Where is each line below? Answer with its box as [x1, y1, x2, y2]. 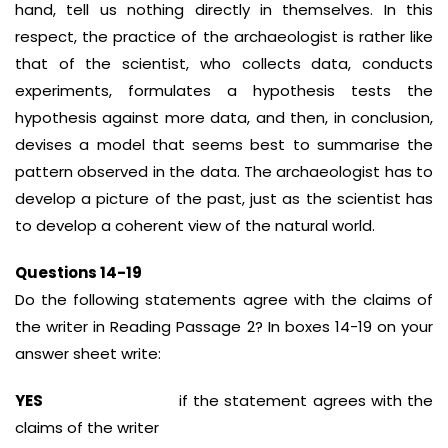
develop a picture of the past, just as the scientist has [15, 188, 433, 209]
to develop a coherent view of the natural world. [15, 215, 375, 236]
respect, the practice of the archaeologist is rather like [15, 26, 433, 47]
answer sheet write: [15, 343, 161, 364]
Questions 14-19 [15, 262, 142, 283]
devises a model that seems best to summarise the [15, 134, 433, 155]
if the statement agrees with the [43, 390, 433, 411]
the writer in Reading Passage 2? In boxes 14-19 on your [15, 316, 433, 337]
